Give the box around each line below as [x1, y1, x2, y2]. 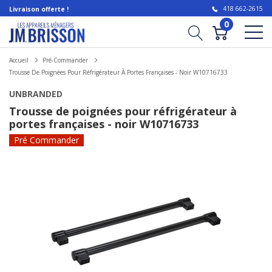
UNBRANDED [9, 88, 63, 100]
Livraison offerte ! [9, 5, 69, 13]
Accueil [9, 56, 29, 64]
